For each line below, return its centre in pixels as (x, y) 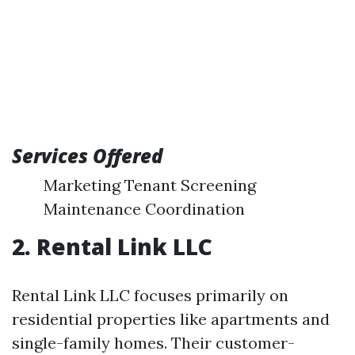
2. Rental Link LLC (112, 246)
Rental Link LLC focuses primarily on (150, 295)
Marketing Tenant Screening (150, 185)
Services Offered (88, 156)
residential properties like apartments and (171, 319)
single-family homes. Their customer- (153, 343)
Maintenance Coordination (144, 209)
